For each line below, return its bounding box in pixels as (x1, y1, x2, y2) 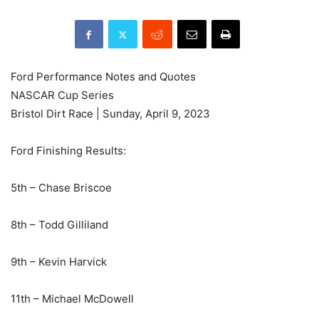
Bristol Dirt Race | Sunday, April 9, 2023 (11, 107, 210, 121)
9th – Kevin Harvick (11, 255, 107, 269)
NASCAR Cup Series (11, 88, 114, 103)
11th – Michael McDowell (11, 292, 134, 306)
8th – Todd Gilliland (11, 218, 108, 232)
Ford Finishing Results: (11, 144, 126, 158)
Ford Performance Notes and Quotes (11, 70, 196, 84)
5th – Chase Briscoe (11, 181, 112, 195)
